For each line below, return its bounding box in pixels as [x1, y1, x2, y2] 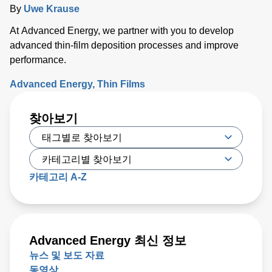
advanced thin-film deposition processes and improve [10, 39, 239, 50]
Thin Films [97, 78, 145, 89]
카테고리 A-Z [29, 171, 87, 182]
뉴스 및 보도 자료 [29, 250, 104, 260]
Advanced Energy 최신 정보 [29, 233, 186, 247]
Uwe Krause [24, 3, 80, 14]
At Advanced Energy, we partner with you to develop [10, 25, 234, 36]
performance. [10, 54, 66, 65]
